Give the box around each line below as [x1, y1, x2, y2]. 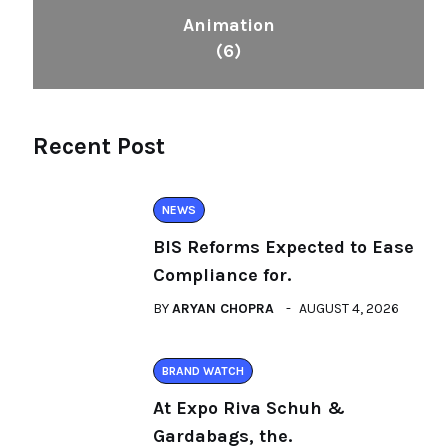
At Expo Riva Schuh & [153, 397, 345, 419]
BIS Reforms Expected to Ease [153, 236, 414, 258]
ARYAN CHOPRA [172, 300, 274, 317]
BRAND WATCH [162, 364, 244, 378]
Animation [182, 14, 275, 36]
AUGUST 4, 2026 [299, 300, 399, 317]
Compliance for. [153, 264, 291, 286]
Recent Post [33, 132, 165, 160]
